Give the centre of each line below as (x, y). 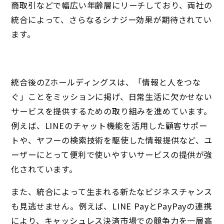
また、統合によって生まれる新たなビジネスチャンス (112, 192)
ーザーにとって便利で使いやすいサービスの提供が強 (112, 155)
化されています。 (44, 169)
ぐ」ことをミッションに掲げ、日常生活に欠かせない (112, 97)
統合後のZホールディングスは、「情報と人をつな (106, 82)
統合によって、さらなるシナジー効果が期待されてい (111, 20)
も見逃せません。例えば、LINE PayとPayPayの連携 (111, 206)
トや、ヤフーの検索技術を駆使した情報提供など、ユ (112, 140)
